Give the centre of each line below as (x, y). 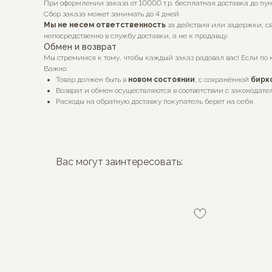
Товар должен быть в (92, 80)
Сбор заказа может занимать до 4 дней (111, 14)
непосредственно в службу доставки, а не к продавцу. (136, 36)
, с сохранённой (223, 80)
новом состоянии (161, 80)
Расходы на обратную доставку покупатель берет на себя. (155, 101)
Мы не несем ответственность (105, 25)
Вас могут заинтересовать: (119, 162)
